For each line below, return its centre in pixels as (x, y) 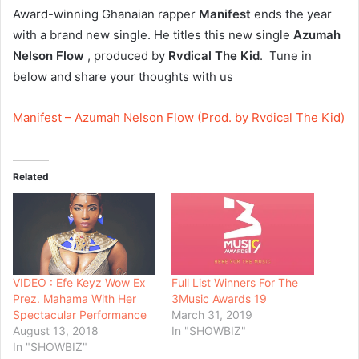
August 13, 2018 (56, 330)
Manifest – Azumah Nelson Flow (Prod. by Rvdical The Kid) (179, 117)
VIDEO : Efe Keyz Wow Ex (79, 282)
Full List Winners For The (235, 282)
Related (31, 177)
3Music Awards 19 (219, 298)
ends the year (291, 14)
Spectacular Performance (80, 314)
